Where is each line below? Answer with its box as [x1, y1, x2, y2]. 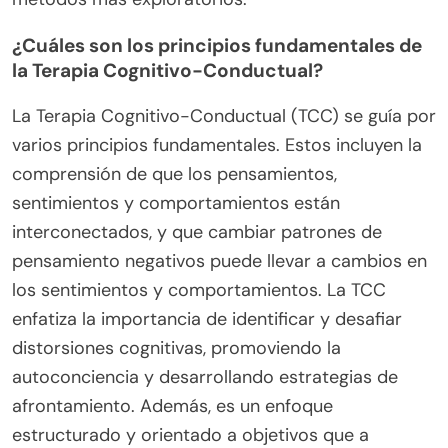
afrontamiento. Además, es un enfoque [12, 393, 333, 418]
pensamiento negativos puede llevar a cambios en [12, 248, 427, 273]
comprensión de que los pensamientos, [12, 161, 337, 186]
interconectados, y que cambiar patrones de [12, 219, 382, 244]
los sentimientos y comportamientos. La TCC [12, 277, 386, 302]
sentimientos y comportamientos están [12, 190, 340, 215]
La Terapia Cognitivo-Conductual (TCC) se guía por [12, 103, 436, 128]
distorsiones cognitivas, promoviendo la [12, 335, 341, 360]
